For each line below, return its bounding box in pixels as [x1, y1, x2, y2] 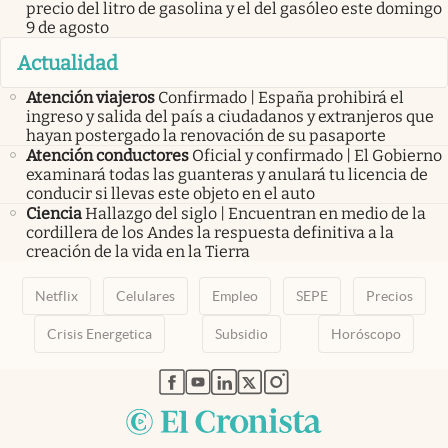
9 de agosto [26, 18, 109, 38]
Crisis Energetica [47, 325, 153, 342]
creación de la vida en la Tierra [26, 241, 250, 261]
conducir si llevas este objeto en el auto [26, 183, 315, 203]
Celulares [115, 287, 175, 304]
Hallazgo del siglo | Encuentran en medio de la [85, 203, 426, 223]
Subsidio [214, 325, 268, 342]
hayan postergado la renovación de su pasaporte [26, 125, 386, 145]
